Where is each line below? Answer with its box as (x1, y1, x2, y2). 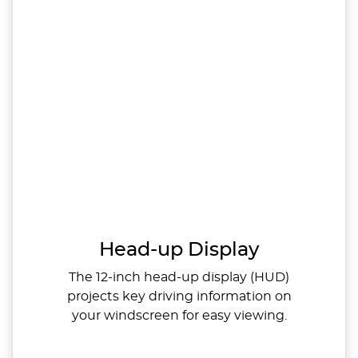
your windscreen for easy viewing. (71, 309, 287, 323)
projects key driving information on (66, 290, 292, 304)
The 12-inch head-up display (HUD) (69, 271, 289, 284)
